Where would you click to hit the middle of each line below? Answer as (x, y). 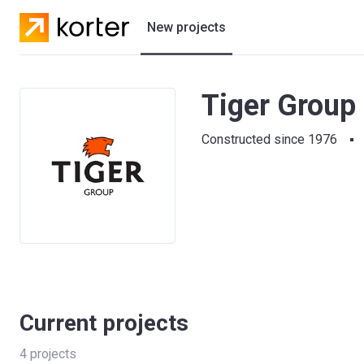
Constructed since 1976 (269, 139)
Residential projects (202, 87)
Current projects (104, 323)
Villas (161, 120)
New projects (187, 27)
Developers (179, 152)
